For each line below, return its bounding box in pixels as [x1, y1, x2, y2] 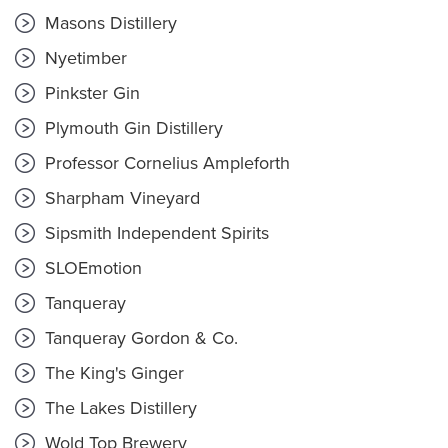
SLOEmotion [40, 257, 142, 279]
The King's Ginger [40, 362, 184, 384]
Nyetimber [40, 47, 127, 69]
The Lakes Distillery [40, 397, 197, 419]
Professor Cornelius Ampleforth [40, 152, 290, 174]
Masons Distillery [40, 12, 177, 34]
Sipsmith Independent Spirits [40, 222, 269, 244]
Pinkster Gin [40, 82, 140, 104]
